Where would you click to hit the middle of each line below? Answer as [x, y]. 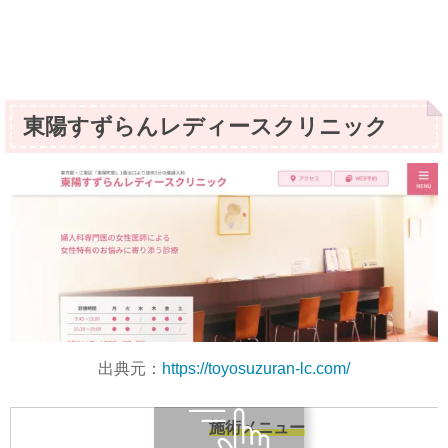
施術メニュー [256, 427]
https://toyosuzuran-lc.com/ [256, 368]
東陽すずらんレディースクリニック [205, 126]
